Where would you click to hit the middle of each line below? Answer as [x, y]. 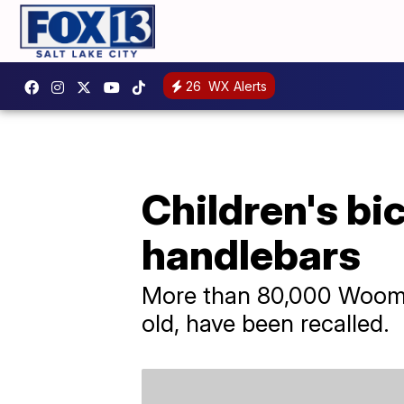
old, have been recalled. [266, 323]
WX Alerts [236, 87]
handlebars [251, 254]
